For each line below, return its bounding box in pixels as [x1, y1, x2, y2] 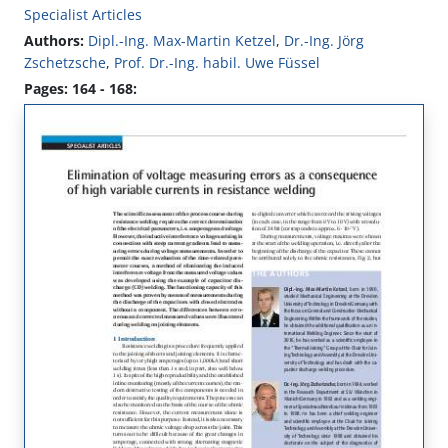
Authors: [24, 31, 84, 51]
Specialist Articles [24, 5, 142, 25]
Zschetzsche [24, 53, 106, 73]
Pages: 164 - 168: [24, 79, 137, 99]
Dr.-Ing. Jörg [284, 31, 364, 51]
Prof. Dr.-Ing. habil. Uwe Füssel [114, 53, 320, 73]
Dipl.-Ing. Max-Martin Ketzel [88, 31, 276, 51]
